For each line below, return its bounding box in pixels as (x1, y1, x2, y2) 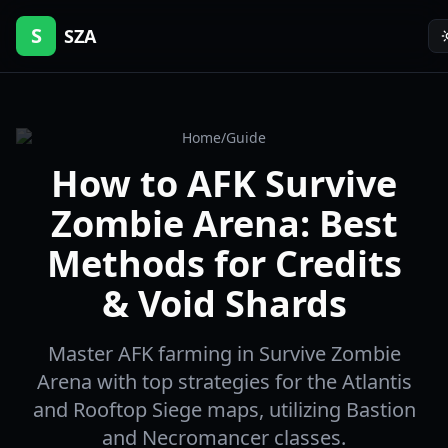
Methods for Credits (46, 239, 402, 288)
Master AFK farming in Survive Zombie (47, 340, 401, 367)
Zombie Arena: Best (50, 199, 398, 248)
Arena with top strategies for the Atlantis (36, 368, 412, 395)
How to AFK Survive (51, 159, 397, 208)
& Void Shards (101, 279, 347, 328)
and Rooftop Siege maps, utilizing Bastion (32, 396, 416, 423)
